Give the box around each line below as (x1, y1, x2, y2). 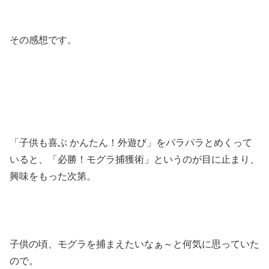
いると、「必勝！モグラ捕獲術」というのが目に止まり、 (10, 154, 259, 165)
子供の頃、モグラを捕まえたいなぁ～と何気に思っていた (10, 239, 259, 250)
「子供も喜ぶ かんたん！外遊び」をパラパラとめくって (10, 137, 252, 148)
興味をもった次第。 (10, 171, 96, 181)
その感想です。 (10, 35, 77, 46)
